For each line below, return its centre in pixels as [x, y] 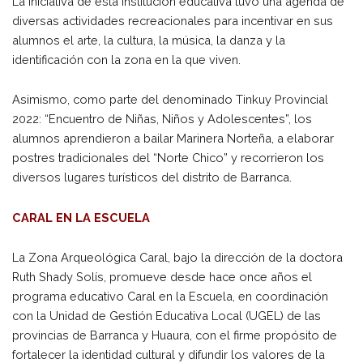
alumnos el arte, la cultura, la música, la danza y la [149, 40]
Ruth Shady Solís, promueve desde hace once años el [162, 277]
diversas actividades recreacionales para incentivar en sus [173, 20]
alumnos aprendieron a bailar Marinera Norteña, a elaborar [173, 139]
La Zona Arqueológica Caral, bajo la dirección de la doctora [177, 258]
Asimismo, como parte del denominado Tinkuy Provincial [170, 100]
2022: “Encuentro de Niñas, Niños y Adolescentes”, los [162, 119]
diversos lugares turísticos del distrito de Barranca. [152, 177]
